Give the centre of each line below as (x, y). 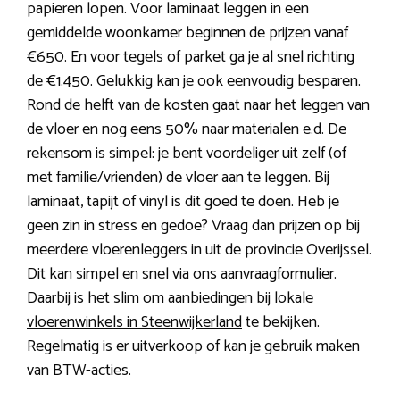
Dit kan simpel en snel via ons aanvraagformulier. (182, 275)
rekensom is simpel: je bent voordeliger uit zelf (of (187, 154)
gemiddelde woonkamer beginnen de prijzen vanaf (187, 33)
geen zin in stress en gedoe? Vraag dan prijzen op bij (193, 226)
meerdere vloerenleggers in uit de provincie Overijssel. (199, 250)
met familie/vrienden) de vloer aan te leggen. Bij (178, 178)
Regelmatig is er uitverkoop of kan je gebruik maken (193, 347)
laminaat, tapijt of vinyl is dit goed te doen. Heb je (183, 202)
